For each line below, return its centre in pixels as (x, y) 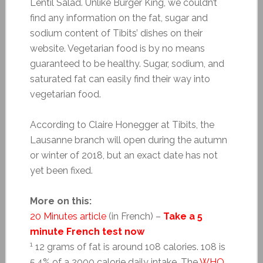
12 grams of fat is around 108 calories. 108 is (129, 247)
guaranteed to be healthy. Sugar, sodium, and (127, 63)
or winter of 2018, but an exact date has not (124, 155)
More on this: (60, 201)
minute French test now (87, 231)
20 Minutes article (68, 216)
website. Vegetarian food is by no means (117, 48)
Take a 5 (183, 216)
